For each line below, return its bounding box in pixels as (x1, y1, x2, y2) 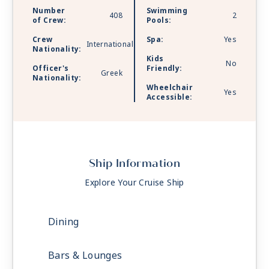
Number (32, 5, 65, 17)
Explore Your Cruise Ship (85, 177, 184, 189)
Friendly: (147, 63, 183, 74)
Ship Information (88, 157, 181, 171)
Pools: (147, 15, 172, 26)
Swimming (147, 5, 188, 17)
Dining (48, 215, 79, 229)
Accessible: (147, 92, 193, 103)
